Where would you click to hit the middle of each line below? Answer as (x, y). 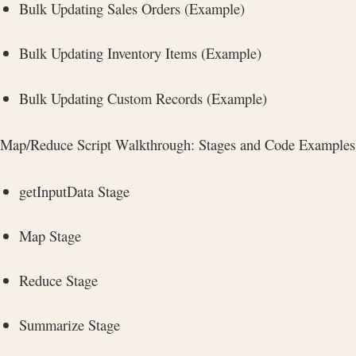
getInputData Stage (74, 191)
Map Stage (50, 235)
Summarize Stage (70, 325)
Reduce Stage (58, 281)
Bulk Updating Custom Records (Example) (143, 98)
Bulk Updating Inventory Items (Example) (140, 53)
